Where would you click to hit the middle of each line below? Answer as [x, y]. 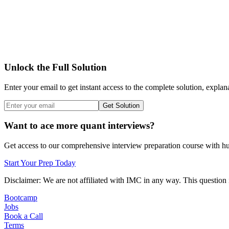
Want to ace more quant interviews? [79, 126]
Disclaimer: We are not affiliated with [65, 180]
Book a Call [24, 216]
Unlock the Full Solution [55, 67]
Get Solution [121, 105]
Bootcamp [21, 198]
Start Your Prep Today [40, 163]
